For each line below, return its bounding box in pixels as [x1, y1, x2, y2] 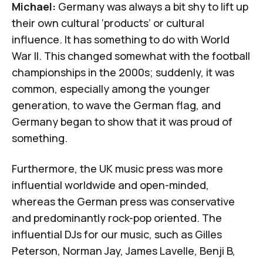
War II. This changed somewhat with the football [12, 48, 250, 63]
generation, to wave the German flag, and [12, 97, 221, 112]
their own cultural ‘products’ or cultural [12, 15, 204, 30]
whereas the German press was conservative [12, 194, 235, 208]
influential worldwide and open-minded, [12, 177, 209, 192]
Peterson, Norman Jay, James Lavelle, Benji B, [12, 243, 235, 258]
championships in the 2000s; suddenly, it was [12, 65, 234, 79]
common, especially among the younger [12, 81, 210, 96]
